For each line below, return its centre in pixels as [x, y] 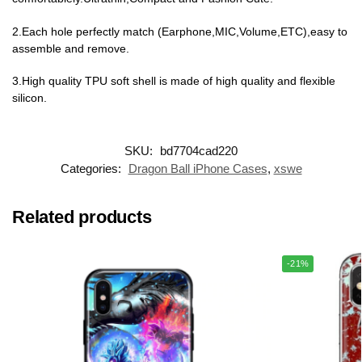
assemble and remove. [71, 48]
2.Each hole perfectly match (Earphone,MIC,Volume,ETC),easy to [180, 31]
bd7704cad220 [199, 150]
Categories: [92, 168]
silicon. [29, 98]
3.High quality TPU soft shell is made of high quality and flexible [174, 81]
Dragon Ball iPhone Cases [198, 168]
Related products [82, 217]
